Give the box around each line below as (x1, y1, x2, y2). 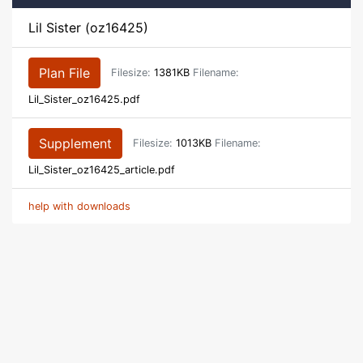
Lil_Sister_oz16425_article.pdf (28, 163, 175, 176)
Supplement (39, 135, 112, 152)
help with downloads (28, 199, 130, 212)
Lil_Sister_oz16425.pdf (28, 92, 140, 105)
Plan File (39, 64, 90, 81)
